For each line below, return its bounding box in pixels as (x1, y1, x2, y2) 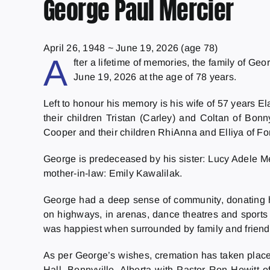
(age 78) (178, 42, 218, 53)
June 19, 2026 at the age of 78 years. (74, 71, 237, 82)
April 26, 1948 (43, 42, 105, 53)
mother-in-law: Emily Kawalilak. (43, 168, 183, 178)
